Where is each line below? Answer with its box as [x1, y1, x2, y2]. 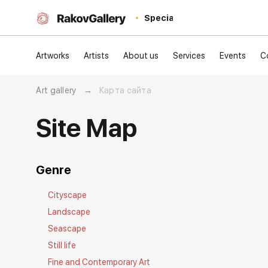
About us [123, 50, 159, 60]
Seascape [48, 224, 87, 233]
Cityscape [48, 190, 87, 200]
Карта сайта [99, 86, 151, 95]
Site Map [36, 113, 138, 143]
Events [220, 50, 246, 60]
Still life [48, 240, 77, 250]
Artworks [36, 50, 70, 60]
